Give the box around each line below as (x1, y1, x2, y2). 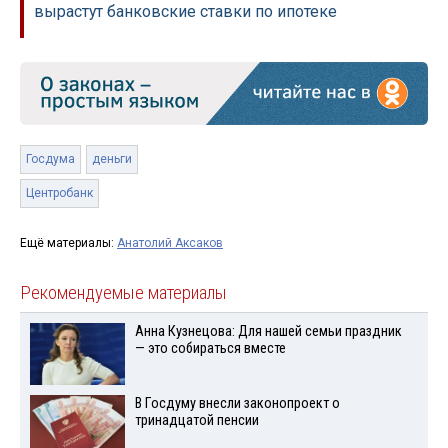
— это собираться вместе (134, 339, 286, 357)
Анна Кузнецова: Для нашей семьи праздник (134, 322, 402, 340)
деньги (92, 151, 132, 166)
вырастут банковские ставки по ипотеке (34, 2, 337, 22)
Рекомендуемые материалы (20, 281, 227, 304)
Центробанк (26, 185, 93, 200)
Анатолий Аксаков (117, 235, 223, 250)
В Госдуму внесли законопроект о (134, 395, 340, 413)
